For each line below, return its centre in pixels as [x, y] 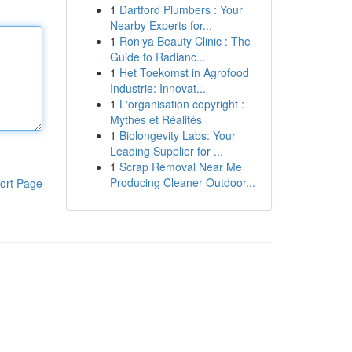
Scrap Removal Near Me [180, 167]
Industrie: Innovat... [158, 88]
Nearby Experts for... [161, 25]
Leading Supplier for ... [166, 151]
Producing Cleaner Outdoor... [182, 182]
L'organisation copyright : [181, 104]
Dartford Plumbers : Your [181, 9]
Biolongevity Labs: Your [177, 135]
